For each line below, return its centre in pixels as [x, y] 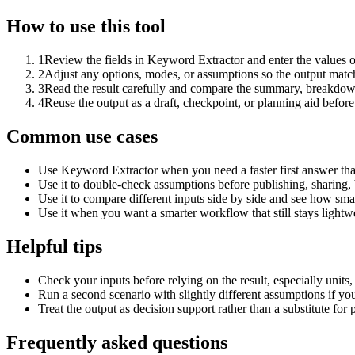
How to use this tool [86, 27]
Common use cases [82, 137]
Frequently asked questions [117, 342]
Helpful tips [54, 247]
